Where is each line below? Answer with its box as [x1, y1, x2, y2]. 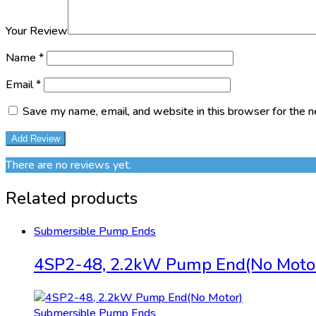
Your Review [6, 23, 68, 39]
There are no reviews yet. [6, 157, 131, 174]
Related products [6, 187, 138, 210]
